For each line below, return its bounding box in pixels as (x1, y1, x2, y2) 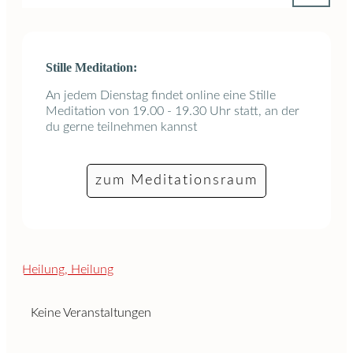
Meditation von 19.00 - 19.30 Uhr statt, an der (46, 105, 299, 118)
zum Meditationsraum (95, 173, 258, 188)
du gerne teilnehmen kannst (46, 121, 197, 134)
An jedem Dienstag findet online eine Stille (46, 89, 276, 102)
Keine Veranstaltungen (31, 307, 151, 320)
